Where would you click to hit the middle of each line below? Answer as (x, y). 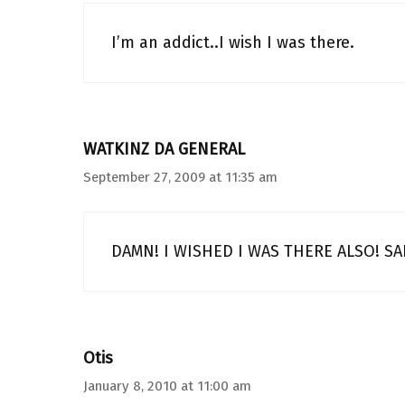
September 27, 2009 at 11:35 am (180, 177)
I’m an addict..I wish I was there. (233, 42)
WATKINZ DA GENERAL (164, 149)
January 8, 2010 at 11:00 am (167, 386)
